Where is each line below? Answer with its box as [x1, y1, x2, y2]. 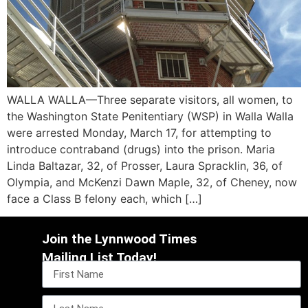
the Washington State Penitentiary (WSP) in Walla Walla [7, 109, 294, 123]
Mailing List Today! [42, 249, 157, 265]
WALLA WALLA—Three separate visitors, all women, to [7, 92, 293, 107]
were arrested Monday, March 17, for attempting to [7, 125, 272, 140]
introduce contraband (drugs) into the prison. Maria [7, 142, 275, 156]
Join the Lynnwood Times [42, 230, 197, 247]
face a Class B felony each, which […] [7, 191, 202, 206]
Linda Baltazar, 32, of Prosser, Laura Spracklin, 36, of [7, 158, 283, 173]
